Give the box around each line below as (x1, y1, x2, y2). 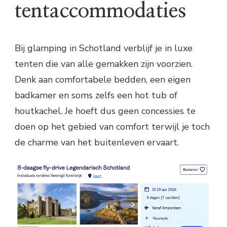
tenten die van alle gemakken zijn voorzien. (15, 57, 193, 70)
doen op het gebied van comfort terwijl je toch (15, 120, 210, 133)
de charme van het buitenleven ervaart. (15, 136, 179, 148)
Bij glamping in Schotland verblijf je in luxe (15, 42, 193, 54)
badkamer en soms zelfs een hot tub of (15, 89, 177, 101)
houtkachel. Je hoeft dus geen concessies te (15, 104, 196, 117)
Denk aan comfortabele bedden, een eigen (15, 73, 191, 86)
